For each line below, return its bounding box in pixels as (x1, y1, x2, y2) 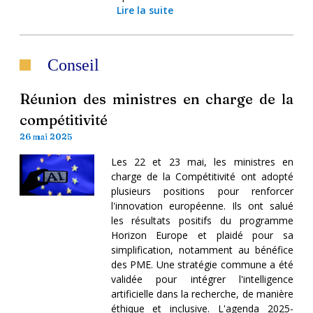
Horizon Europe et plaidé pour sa (110, 228, 293, 242)
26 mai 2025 (20, 131, 72, 142)
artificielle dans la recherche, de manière (110, 286, 293, 300)
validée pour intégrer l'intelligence (110, 272, 293, 286)
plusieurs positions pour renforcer (110, 184, 293, 198)
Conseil (48, 55, 99, 74)
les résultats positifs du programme (110, 213, 293, 227)
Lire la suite (116, 3, 173, 17)
